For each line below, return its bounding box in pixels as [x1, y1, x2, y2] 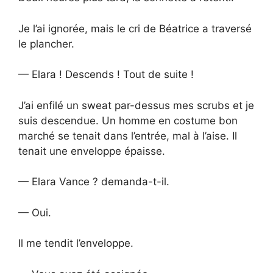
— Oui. [18, 206, 51, 219]
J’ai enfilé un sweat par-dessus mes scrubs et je [18, 99, 254, 112]
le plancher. [18, 37, 74, 50]
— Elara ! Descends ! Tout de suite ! [18, 68, 194, 81]
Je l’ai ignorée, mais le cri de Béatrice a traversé [18, 22, 252, 35]
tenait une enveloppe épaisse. [18, 144, 165, 157]
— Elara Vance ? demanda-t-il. [18, 175, 169, 188]
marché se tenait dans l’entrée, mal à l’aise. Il [18, 129, 237, 142]
